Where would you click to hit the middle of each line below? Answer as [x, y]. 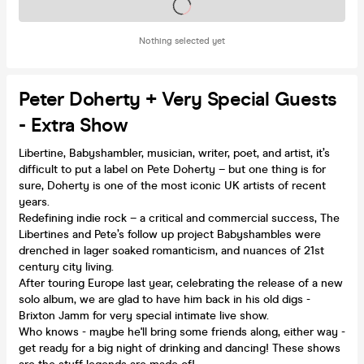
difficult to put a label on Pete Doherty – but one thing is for [172, 169]
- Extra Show [73, 125]
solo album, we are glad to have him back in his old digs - [165, 299]
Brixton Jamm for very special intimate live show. [145, 315]
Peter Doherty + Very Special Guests [178, 99]
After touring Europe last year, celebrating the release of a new [181, 283]
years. [36, 201]
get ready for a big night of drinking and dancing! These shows [180, 348]
